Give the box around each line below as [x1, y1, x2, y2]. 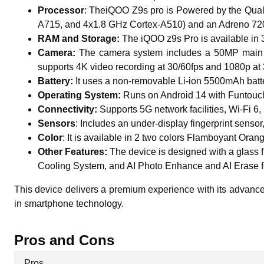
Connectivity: [38, 104, 100, 114]
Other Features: [38, 147, 110, 157]
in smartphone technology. [14, 199, 124, 209]
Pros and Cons [14, 232, 114, 248]
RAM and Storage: [38, 34, 122, 44]
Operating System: [38, 90, 123, 100]
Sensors [38, 118, 75, 128]
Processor [38, 5, 84, 15]
